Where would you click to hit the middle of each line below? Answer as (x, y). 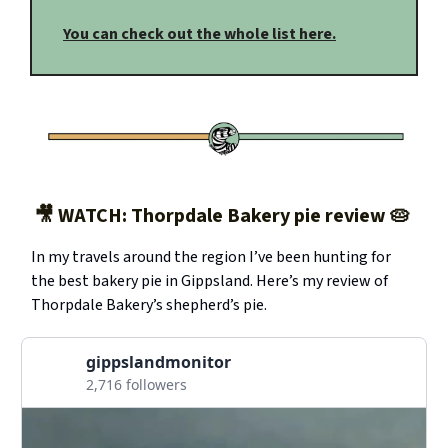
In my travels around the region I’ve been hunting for (211, 257)
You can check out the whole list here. (199, 34)
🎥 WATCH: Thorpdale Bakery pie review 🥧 (224, 216)
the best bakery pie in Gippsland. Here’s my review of (209, 281)
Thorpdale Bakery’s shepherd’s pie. (149, 305)
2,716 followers (136, 385)
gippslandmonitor (158, 362)
